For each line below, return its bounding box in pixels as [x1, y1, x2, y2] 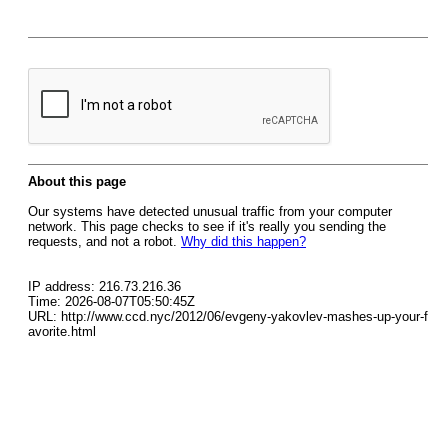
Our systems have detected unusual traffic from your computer [28, 204, 392, 219]
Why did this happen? [181, 234, 306, 249]
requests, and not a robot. [28, 234, 181, 249]
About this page [28, 174, 126, 189]
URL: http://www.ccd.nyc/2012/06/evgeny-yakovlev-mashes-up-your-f [28, 309, 428, 324]
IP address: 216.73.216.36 [28, 279, 181, 294]
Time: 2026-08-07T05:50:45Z [28, 294, 195, 309]
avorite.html [28, 324, 96, 339]
